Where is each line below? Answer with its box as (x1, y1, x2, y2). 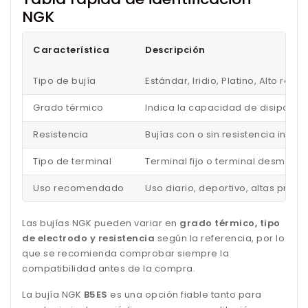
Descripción (145, 43, 206, 56)
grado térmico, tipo (179, 216, 280, 230)
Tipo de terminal (33, 154, 111, 168)
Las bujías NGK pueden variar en (22, 216, 179, 230)
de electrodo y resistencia (22, 231, 155, 245)
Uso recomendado (33, 181, 124, 195)
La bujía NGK (22, 287, 84, 301)
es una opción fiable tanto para (107, 287, 262, 301)
